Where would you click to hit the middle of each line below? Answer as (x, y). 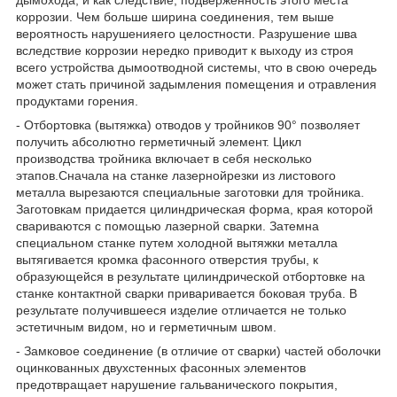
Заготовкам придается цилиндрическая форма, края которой (195, 209)
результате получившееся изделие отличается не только (181, 310)
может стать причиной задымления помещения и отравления (196, 84)
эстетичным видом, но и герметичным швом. (146, 327)
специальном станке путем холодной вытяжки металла (177, 242)
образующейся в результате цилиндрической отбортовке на (191, 276)
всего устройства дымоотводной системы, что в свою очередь (196, 67)
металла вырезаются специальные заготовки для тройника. (190, 192)
